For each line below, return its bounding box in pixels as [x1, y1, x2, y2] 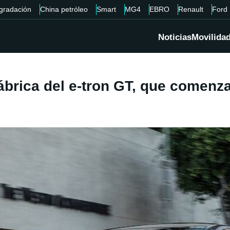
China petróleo [40, 5, 88, 13]
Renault [178, 5, 203, 13]
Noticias [158, 32, 191, 43]
